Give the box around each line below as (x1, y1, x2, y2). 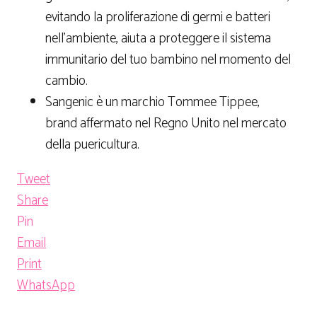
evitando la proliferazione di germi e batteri (45, 6, 270, 29)
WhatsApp (17, 275, 75, 297)
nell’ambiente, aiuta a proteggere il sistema (45, 28, 271, 50)
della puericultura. (45, 134, 139, 156)
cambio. (45, 70, 88, 93)
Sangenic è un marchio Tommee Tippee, (45, 91, 260, 114)
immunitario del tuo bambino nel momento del (45, 49, 291, 71)
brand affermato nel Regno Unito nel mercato (45, 113, 287, 135)
